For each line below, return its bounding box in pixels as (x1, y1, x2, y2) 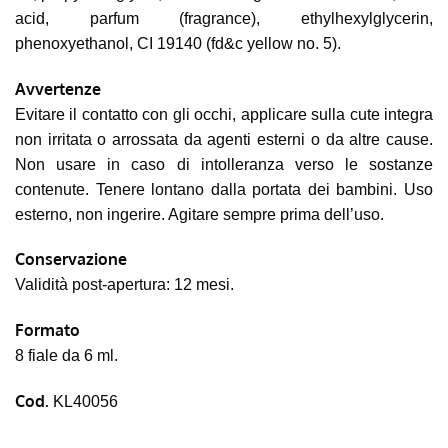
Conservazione (15, 249, 127, 270)
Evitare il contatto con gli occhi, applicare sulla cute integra (15, 105, 433, 123)
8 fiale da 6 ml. (15, 347, 118, 365)
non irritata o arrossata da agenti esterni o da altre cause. (15, 130, 433, 148)
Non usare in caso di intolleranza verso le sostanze (15, 155, 433, 173)
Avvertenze (15, 78, 101, 99)
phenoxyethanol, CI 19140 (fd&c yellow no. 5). (15, 34, 341, 52)
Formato (15, 320, 80, 341)
